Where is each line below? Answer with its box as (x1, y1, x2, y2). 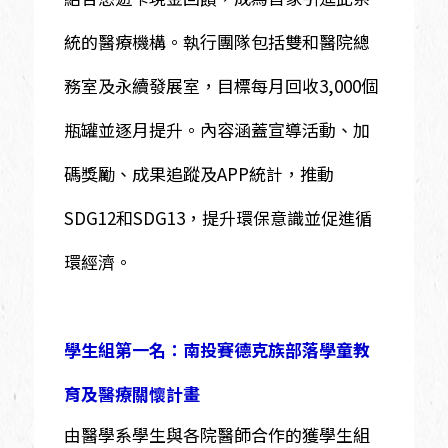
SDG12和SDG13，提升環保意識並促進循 (63, 204, 372, 230)
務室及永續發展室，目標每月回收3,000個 (63, 72, 378, 98)
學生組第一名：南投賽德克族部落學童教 (63, 337, 370, 363)
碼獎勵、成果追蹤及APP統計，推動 (63, 160, 334, 186)
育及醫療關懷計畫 (63, 381, 200, 407)
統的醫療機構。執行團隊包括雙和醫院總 (63, 28, 370, 54)
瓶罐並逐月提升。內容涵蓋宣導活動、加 (63, 116, 370, 142)
